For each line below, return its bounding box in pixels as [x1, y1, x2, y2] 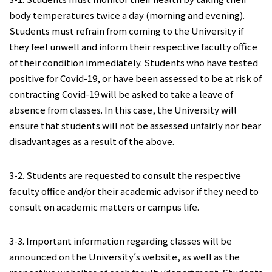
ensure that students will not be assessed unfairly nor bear [9, 119, 261, 132]
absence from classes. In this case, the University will [9, 103, 237, 116]
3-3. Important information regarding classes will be [9, 234, 232, 247]
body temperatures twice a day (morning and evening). [9, 8, 245, 21]
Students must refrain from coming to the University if [9, 24, 243, 37]
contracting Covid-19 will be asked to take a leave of [9, 87, 233, 100]
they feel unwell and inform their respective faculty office [9, 40, 257, 53]
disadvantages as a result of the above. [9, 135, 174, 148]
